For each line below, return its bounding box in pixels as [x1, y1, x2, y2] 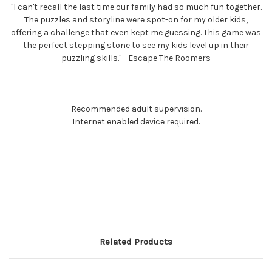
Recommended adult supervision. [70, 103, 202, 114]
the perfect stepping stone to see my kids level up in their [23, 39, 249, 50]
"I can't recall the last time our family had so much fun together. [10, 1, 262, 12]
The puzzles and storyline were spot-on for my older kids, [24, 14, 248, 25]
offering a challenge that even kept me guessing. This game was [11, 27, 261, 38]
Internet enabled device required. [72, 116, 200, 127]
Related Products [100, 236, 172, 247]
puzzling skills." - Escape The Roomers [61, 52, 211, 63]
